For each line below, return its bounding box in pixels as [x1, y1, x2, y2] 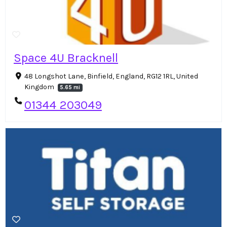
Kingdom [24, 83, 56, 92]
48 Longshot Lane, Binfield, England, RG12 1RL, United [24, 72, 198, 81]
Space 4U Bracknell [14, 51, 118, 65]
